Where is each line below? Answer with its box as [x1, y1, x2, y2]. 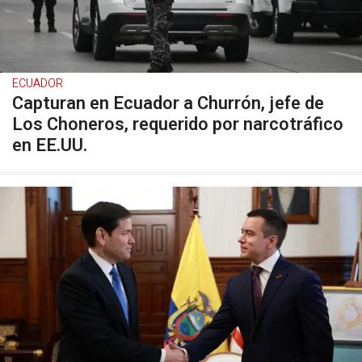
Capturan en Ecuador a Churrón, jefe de [12, 90, 324, 117]
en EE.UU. [12, 133, 87, 159]
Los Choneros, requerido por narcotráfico [12, 112, 343, 138]
